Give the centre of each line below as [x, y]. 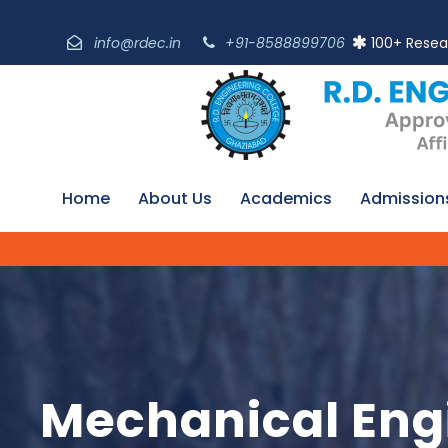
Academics [286, 198]
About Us [175, 198]
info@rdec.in [139, 43]
